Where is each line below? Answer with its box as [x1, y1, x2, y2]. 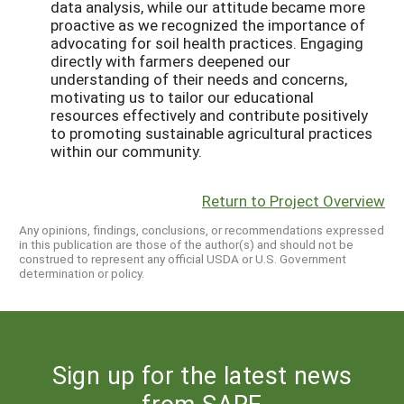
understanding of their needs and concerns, [50, 69, 347, 90]
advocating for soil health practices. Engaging [50, 32, 363, 54]
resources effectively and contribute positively [50, 105, 368, 126]
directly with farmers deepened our [50, 50, 290, 72]
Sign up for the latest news [51, 359, 353, 391]
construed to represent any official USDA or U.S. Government [19, 250, 346, 267]
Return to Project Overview [202, 190, 385, 212]
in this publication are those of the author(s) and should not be [19, 235, 353, 252]
